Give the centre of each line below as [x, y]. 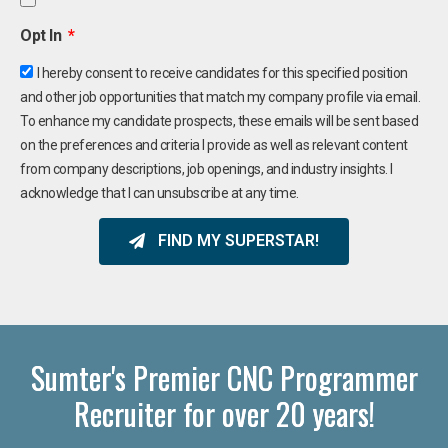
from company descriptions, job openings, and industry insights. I [206, 168]
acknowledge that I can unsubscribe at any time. [159, 192]
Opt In [42, 35]
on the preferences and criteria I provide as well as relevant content [214, 144]
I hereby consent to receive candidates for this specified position [222, 72]
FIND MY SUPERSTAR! [238, 241]
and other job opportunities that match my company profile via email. [220, 96]
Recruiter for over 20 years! [224, 413]
